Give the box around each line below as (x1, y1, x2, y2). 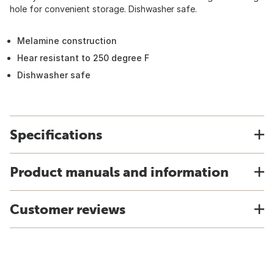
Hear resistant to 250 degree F (17, 53, 149, 63)
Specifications (10, 127, 102, 143)
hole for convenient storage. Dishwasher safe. (10, 4, 197, 14)
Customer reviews (10, 201, 125, 217)
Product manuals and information (10, 164, 229, 180)
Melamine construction (17, 35, 117, 46)
